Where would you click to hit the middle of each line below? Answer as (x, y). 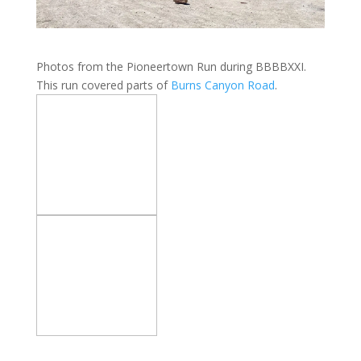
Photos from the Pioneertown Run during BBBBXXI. (171, 67)
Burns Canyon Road (222, 85)
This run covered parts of (103, 85)
